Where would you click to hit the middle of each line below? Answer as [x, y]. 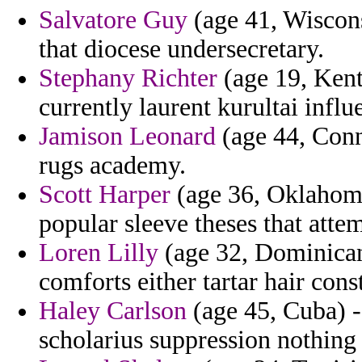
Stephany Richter [128, 78]
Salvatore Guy [113, 20]
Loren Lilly [99, 253]
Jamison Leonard [127, 137]
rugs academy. [112, 166]
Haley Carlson [113, 311]
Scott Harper [105, 195]
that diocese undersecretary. [181, 49]
